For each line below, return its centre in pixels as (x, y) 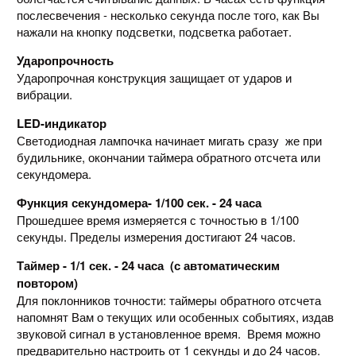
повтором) (47, 282)
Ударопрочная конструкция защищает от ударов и (154, 77)
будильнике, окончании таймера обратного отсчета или (168, 157)
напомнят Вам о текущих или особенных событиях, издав (175, 316)
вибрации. (44, 94)
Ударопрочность (65, 60)
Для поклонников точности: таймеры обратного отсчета (168, 300)
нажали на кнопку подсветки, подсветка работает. (154, 31)
